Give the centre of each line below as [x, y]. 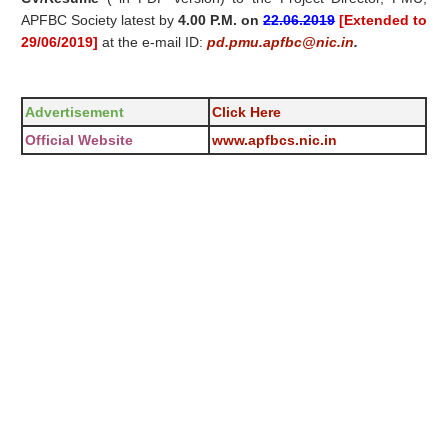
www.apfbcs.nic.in [275, 140]
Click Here [247, 112]
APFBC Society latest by [100, 20]
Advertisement [75, 112]
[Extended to [383, 20]
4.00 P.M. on [221, 20]
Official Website [79, 140]
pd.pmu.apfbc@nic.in [281, 42]
